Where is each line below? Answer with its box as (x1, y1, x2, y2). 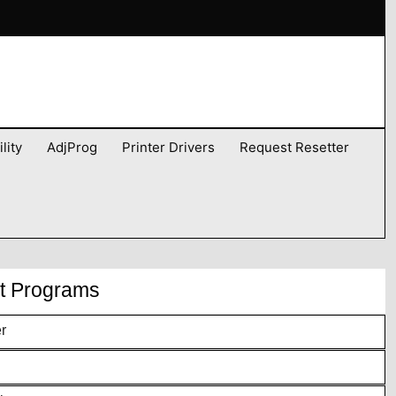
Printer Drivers (122, 139, 215, 156)
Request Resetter (240, 139, 349, 156)
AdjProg (47, 139, 97, 156)
